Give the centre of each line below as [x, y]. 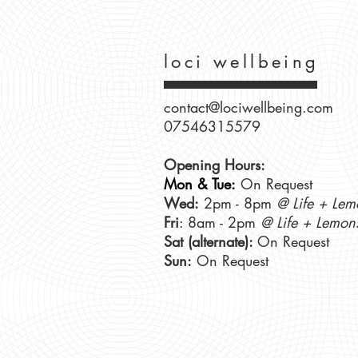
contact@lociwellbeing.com [249, 107]
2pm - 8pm [238, 203]
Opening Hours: [215, 165]
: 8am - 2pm [220, 222]
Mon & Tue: [200, 184]
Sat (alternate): [211, 241]
